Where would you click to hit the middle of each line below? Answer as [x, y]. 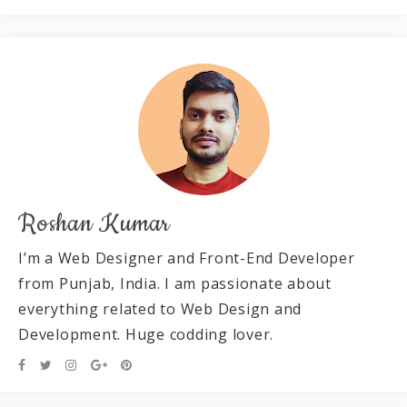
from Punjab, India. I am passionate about [175, 283]
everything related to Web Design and [160, 309]
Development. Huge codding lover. [146, 334]
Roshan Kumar [94, 224]
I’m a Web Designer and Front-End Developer [187, 258]
